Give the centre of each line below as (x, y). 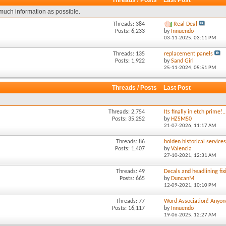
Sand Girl (183, 61)
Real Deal (186, 24)
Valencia (182, 149)
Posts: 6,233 (130, 31)
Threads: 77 (130, 201)
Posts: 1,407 (130, 149)
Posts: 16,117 (128, 208)
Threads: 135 (129, 54)
